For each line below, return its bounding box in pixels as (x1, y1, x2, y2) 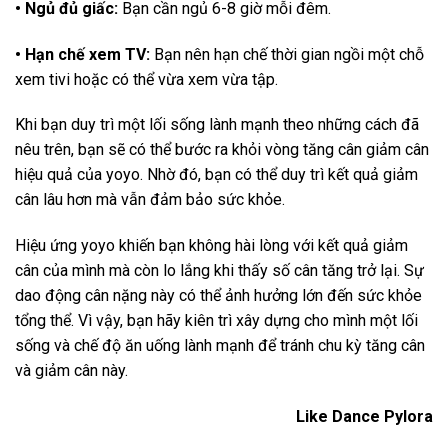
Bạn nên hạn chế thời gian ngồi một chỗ (150, 44, 424, 64)
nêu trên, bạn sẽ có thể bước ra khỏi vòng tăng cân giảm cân (15, 140, 429, 160)
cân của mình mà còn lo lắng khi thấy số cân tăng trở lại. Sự (15, 261, 424, 281)
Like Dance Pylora (296, 406, 433, 426)
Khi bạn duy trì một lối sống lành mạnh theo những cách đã (15, 115, 419, 135)
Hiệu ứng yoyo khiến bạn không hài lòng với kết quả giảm (15, 236, 408, 256)
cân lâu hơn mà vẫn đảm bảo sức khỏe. (15, 190, 285, 210)
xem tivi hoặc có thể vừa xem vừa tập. (15, 69, 278, 89)
